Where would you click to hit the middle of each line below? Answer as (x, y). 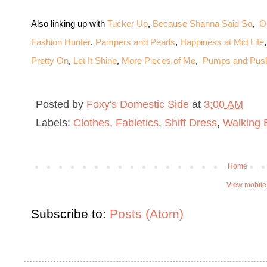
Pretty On (50, 60)
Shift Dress (191, 123)
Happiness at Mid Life (222, 42)
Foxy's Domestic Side (138, 104)
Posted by (61, 104)
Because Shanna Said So (202, 23)
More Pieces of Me (159, 60)
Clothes (91, 123)
